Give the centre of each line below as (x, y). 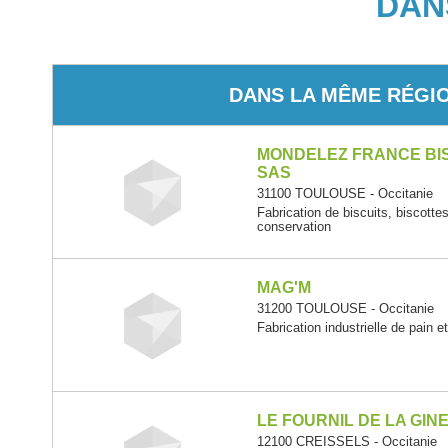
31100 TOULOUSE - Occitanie (345, 193)
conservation (294, 226)
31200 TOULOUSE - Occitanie (346, 308)
